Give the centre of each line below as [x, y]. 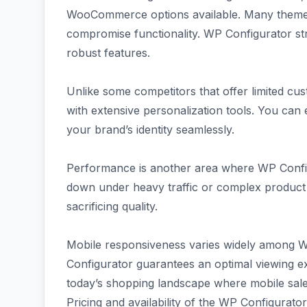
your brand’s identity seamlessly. [150, 130]
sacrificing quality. [112, 206]
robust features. [108, 53]
